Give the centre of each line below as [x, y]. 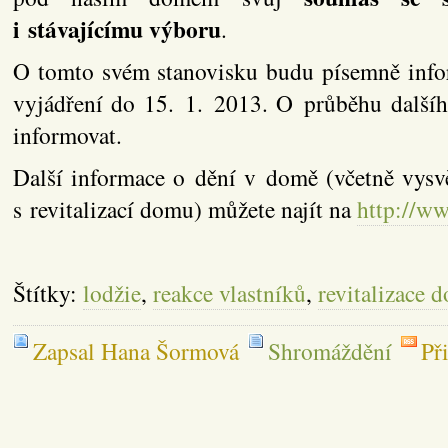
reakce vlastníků [229, 293]
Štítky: [47, 293]
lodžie [111, 293]
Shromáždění [329, 351]
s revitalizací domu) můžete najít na [184, 209]
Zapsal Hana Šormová [135, 351]
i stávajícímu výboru [116, 29]
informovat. [67, 135]
